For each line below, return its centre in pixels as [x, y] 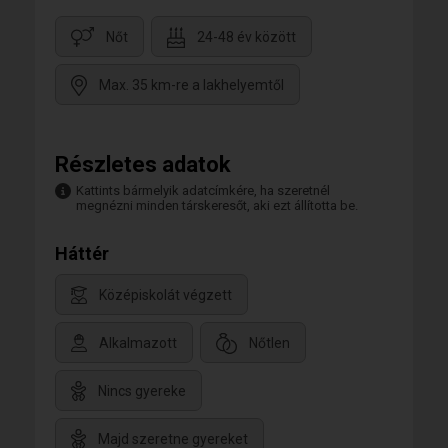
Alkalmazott [138, 343]
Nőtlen [269, 343]
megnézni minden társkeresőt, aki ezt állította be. [217, 205]
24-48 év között [246, 37]
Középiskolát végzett [165, 295]
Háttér [82, 253]
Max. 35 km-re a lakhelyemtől [191, 85]
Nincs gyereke [142, 391]
